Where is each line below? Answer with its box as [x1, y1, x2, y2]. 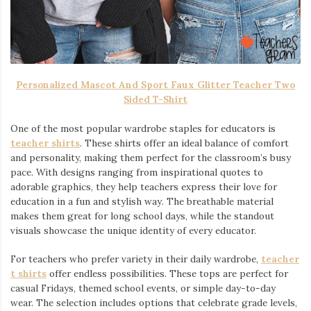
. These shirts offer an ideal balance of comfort [80, 136, 289, 149]
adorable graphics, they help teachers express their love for [10, 180, 277, 193]
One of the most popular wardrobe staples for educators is [10, 121, 276, 135]
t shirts [10, 267, 47, 280]
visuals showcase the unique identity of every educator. [10, 224, 256, 237]
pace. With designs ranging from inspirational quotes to [10, 165, 263, 178]
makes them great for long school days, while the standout [10, 209, 274, 222]
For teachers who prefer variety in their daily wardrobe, [10, 252, 261, 265]
